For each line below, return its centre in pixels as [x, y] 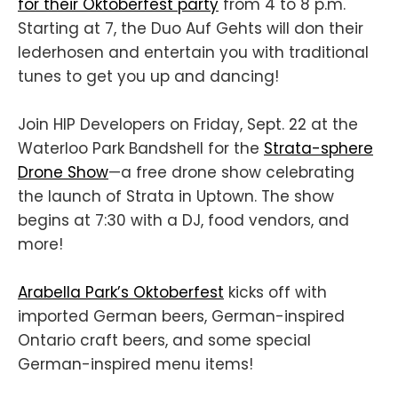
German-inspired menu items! [135, 365]
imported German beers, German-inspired [181, 317]
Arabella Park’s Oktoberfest [121, 293]
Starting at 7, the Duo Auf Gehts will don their [191, 28]
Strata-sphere [318, 148]
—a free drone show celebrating [231, 172]
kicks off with [275, 293]
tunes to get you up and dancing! [148, 76]
